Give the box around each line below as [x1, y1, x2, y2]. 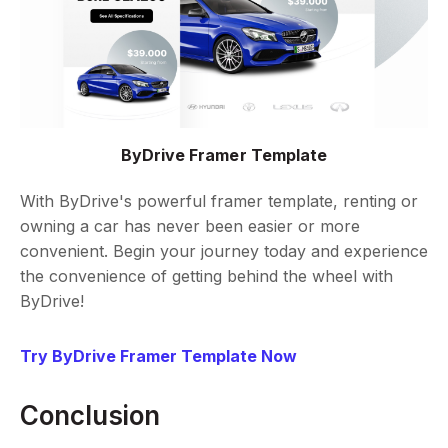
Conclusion [20, 400, 161, 432]
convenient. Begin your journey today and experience [20, 241, 428, 262]
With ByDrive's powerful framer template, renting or [20, 191, 418, 212]
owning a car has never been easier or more [20, 216, 360, 237]
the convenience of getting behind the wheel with [20, 266, 393, 287]
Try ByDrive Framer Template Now [20, 346, 297, 367]
